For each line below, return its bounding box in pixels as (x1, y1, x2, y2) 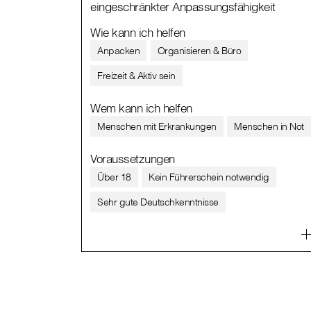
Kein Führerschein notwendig (149, 170, 269, 183)
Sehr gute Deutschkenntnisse (97, 195, 219, 208)
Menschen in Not (234, 119, 304, 133)
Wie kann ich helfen (90, 24, 185, 40)
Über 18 (97, 170, 131, 183)
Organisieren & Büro (157, 44, 241, 57)
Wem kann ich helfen (90, 100, 192, 115)
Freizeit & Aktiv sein (97, 69, 176, 82)
